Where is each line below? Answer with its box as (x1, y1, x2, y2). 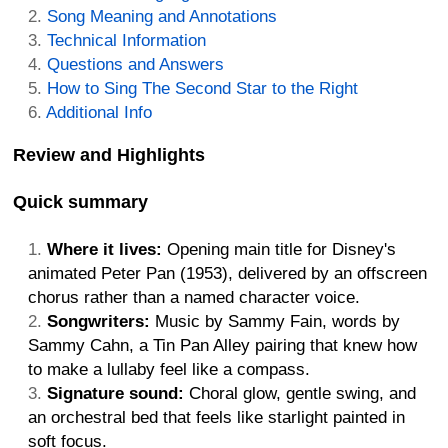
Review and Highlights (13, 144, 205, 165)
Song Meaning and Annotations (47, 6, 277, 26)
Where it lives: (47, 240, 162, 260)
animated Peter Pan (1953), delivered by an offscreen (28, 264, 427, 284)
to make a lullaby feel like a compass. (28, 360, 310, 380)
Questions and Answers (47, 54, 224, 74)
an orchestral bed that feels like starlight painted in (28, 408, 405, 428)
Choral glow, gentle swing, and (184, 384, 416, 404)
